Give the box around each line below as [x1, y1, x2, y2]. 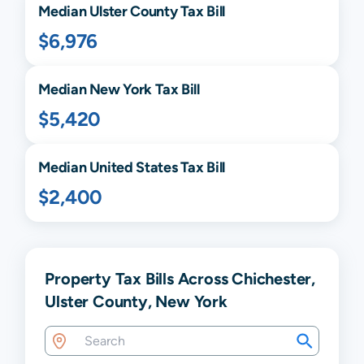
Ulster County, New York [45, 292, 227, 311]
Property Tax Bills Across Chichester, [45, 269, 315, 288]
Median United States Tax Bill [38, 158, 225, 176]
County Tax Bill [127, 2, 225, 20]
